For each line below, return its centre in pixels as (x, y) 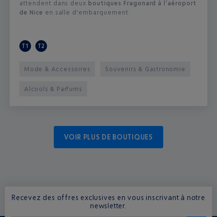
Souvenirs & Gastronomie (145, 69)
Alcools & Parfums (53, 89)
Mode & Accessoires (57, 69)
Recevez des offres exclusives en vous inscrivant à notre (108, 197)
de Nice (32, 12)
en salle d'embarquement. (87, 12)
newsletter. (108, 205)
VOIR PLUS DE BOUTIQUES (108, 137)
